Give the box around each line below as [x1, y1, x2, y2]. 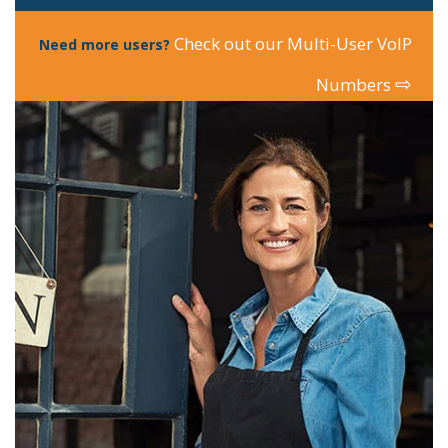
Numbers [316, 72, 396, 96]
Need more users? [39, 34, 171, 54]
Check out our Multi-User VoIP [174, 31, 413, 55]
